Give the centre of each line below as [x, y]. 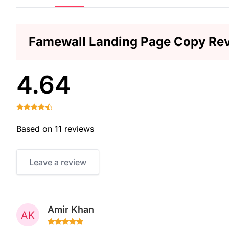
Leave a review [58, 162]
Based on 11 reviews [55, 129]
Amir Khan [71, 209]
